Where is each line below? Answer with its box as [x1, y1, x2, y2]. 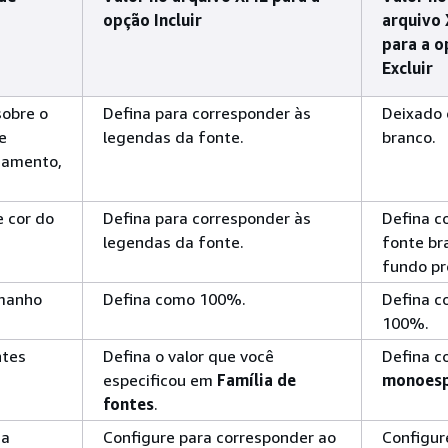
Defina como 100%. [103, 289, 246, 309]
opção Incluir [103, 10, 202, 30]
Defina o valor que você [103, 346, 274, 366]
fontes [103, 394, 154, 414]
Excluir [382, 58, 433, 78]
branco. [382, 127, 436, 147]
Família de [217, 370, 296, 390]
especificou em [103, 370, 217, 390]
